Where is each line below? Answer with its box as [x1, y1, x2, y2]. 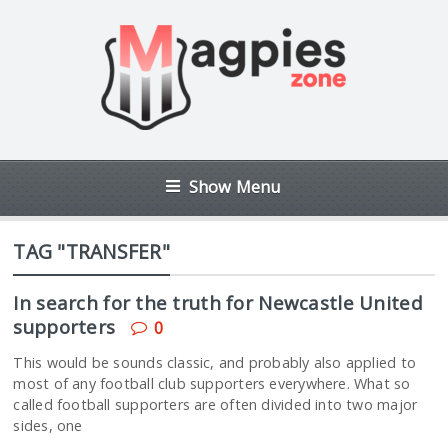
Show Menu [188, 175, 282, 198]
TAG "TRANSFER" [13, 238, 170, 265]
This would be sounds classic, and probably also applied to [13, 353, 416, 372]
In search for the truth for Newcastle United [13, 290, 423, 315]
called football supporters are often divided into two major [13, 395, 418, 414]
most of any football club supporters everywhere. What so [13, 374, 411, 393]
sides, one [13, 416, 83, 435]
